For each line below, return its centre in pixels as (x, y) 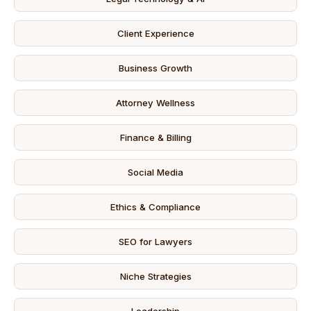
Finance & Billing (155, 137)
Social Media (155, 172)
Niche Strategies (155, 276)
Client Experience (155, 33)
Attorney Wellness (155, 103)
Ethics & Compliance (155, 207)
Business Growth (155, 68)
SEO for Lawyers (155, 242)
